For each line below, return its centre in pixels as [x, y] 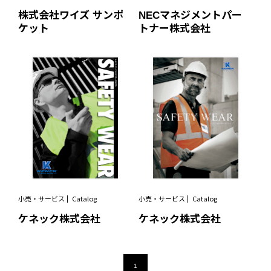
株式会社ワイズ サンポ [71, 15]
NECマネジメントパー [190, 15]
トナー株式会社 [175, 29]
